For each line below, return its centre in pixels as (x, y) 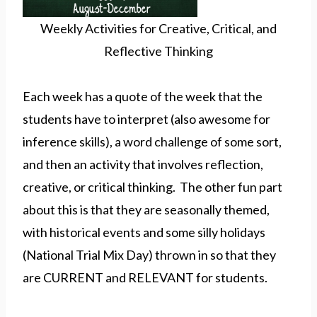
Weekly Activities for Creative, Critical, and (158, 28)
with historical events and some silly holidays (144, 232)
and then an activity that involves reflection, (143, 164)
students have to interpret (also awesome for (146, 119)
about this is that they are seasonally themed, (146, 209)
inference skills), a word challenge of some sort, (152, 141)
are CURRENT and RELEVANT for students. (145, 277)
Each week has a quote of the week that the (143, 96)
